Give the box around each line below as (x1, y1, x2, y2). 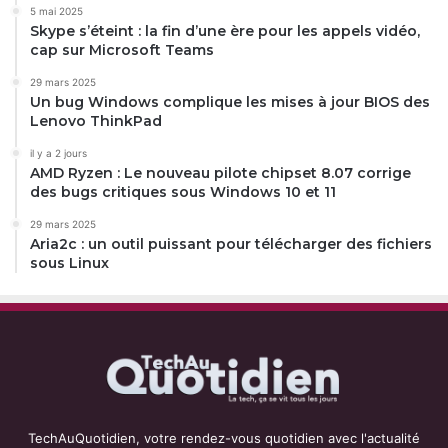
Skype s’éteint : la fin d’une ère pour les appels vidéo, (30, 21, 420, 40)
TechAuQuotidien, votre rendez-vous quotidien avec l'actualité (28, 429, 420, 446)
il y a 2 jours (30, 146, 87, 159)
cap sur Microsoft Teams (30, 40, 214, 59)
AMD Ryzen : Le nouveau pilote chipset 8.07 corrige (30, 163, 411, 182)
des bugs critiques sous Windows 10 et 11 (30, 182, 336, 201)
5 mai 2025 (30, 4, 83, 17)
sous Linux (30, 253, 109, 272)
